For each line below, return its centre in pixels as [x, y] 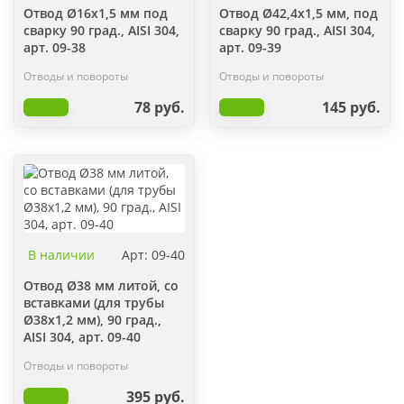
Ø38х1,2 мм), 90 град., [92, 320]
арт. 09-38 [55, 47]
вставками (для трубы [94, 303]
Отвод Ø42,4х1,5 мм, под [298, 13]
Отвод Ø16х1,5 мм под [96, 13]
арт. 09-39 [250, 47]
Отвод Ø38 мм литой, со [101, 285]
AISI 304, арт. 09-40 [82, 337]
